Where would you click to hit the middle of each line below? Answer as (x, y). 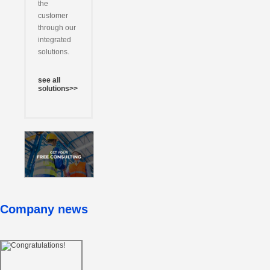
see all (49, 80)
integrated (55, 40)
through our (57, 28)
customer (53, 16)
